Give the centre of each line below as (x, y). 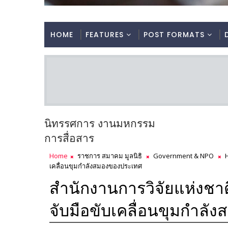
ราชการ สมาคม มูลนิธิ (110, 156)
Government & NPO (183, 156)
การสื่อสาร (69, 138)
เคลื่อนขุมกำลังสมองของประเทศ (96, 166)
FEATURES (105, 35)
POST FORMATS (174, 35)
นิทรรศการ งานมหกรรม (100, 124)
